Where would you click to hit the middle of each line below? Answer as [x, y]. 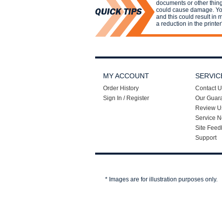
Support [206, 138]
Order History [121, 88]
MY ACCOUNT [126, 76]
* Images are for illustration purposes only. [161, 179]
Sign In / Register [126, 98]
